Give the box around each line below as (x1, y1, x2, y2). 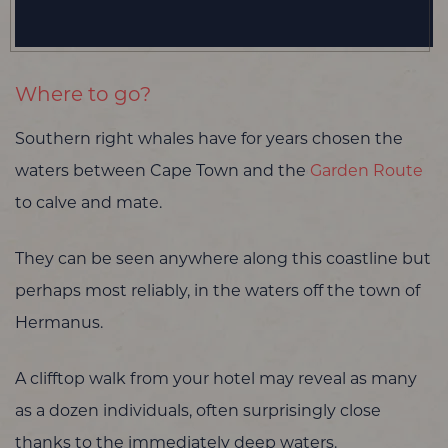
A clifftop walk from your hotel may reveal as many (15, 372, 417, 389)
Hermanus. (15, 316, 103, 333)
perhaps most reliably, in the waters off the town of (15, 284, 420, 301)
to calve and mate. (15, 196, 162, 213)
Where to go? (15, 86, 151, 107)
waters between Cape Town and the (15, 164, 310, 181)
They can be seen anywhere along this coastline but (15, 252, 431, 269)
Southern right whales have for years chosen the (15, 132, 403, 149)
